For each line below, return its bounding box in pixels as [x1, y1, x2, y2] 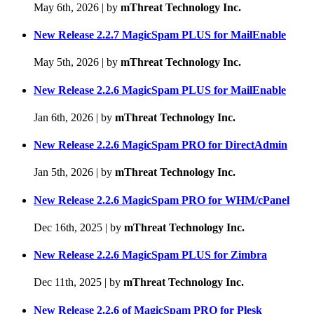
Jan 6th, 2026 [34, 111, 96, 123]
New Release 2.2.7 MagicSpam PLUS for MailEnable [34, 29, 286, 41]
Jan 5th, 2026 [34, 166, 96, 179]
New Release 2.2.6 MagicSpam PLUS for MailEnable [34, 83, 286, 96]
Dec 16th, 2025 [34, 221, 105, 233]
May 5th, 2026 [34, 56, 102, 69]
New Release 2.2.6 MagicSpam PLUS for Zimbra [34, 249, 267, 261]
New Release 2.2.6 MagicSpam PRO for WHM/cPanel [34, 193, 289, 206]
